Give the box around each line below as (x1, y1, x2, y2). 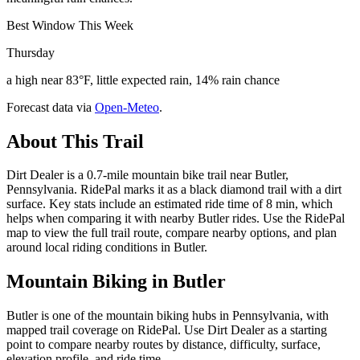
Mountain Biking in (6, 271, 173, 292)
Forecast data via (6, 100, 92, 114)
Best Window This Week (6, 18, 133, 32)
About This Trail (6, 130, 144, 152)
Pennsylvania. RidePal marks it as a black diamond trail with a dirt (6, 182, 342, 197)
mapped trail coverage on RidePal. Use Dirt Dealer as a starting (6, 323, 327, 337)
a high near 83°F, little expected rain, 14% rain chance (6, 72, 280, 87)
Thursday (6, 45, 55, 59)
